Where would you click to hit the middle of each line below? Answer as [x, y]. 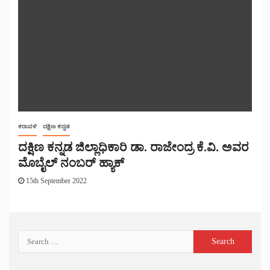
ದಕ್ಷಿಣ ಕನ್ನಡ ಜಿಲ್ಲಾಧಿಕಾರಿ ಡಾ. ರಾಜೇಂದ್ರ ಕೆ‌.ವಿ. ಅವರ [133, 147]
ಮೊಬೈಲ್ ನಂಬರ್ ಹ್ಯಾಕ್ [71, 163]
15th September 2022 [55, 181]
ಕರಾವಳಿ [27, 127]
